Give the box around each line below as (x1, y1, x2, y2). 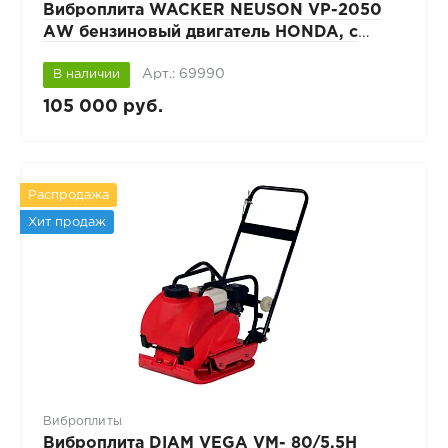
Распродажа (27, 189, 109, 201)
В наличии (52, 68, 120, 80)
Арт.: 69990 (142, 67, 226, 80)
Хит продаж (27, 216, 106, 228)
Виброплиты (42, 416, 122, 428)
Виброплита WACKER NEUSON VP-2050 (42, 2, 382, 18)
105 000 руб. (42, 98, 163, 115)
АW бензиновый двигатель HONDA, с (42, 24, 358, 40)
